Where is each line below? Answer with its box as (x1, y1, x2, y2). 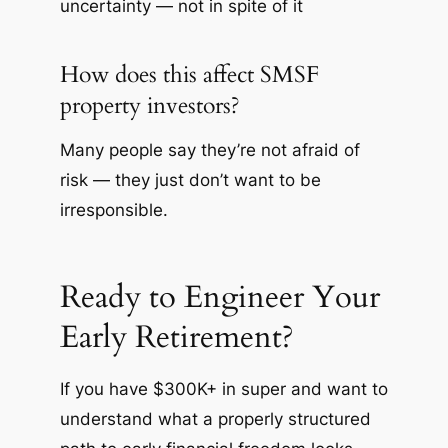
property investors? (59, 90, 240, 122)
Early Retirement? (59, 315, 294, 358)
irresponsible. (59, 199, 168, 220)
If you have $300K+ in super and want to (59, 379, 388, 400)
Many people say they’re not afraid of (59, 139, 360, 160)
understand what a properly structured (59, 409, 371, 430)
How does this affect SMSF (59, 59, 319, 91)
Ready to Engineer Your (59, 275, 380, 318)
